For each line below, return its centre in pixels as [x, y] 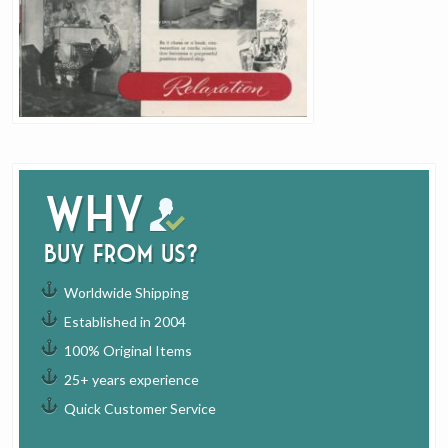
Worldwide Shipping [127, 293]
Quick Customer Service [140, 409]
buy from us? [121, 254]
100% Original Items [128, 351]
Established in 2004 [125, 322]
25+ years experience [132, 380]
